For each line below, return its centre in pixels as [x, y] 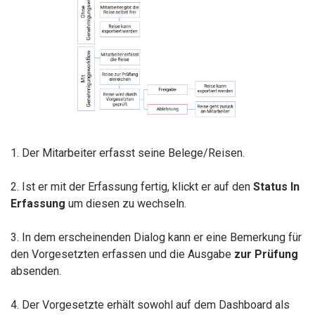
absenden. [36, 271]
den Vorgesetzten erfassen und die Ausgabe [122, 255]
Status [270, 187]
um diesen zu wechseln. [126, 204]
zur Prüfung [266, 255]
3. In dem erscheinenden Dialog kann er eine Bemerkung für [156, 238]
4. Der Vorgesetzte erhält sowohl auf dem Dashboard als [150, 305]
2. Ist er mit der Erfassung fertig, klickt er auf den [132, 187]
